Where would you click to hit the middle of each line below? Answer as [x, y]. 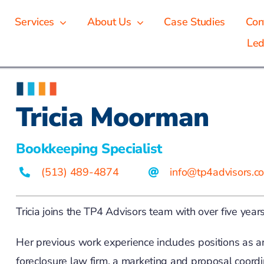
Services [35, 22]
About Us [109, 22]
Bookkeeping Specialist [89, 149]
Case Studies [195, 22]
